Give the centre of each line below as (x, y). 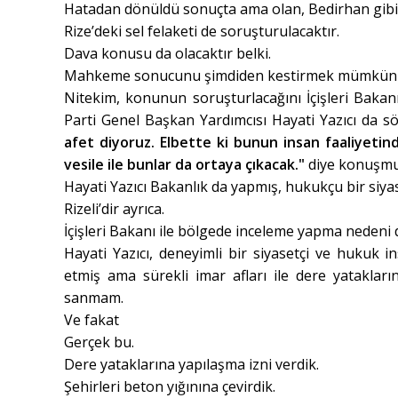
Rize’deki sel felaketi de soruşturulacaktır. (202, 32)
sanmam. (94, 298)
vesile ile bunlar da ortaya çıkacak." (186, 165)
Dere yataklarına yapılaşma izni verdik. (191, 365)
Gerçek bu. (99, 342)
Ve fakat (92, 320)
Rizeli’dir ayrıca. (114, 209)
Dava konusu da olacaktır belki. (167, 54)
